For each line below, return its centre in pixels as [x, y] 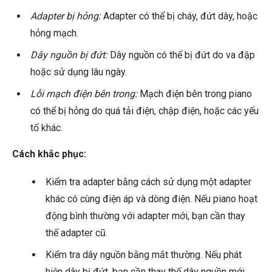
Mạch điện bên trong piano [195, 94]
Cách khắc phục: [49, 154]
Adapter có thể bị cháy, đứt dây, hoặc [179, 16]
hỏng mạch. [54, 33]
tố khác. [46, 128]
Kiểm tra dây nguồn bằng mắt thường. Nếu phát [144, 255]
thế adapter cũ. [76, 233]
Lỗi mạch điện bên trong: [84, 94]
